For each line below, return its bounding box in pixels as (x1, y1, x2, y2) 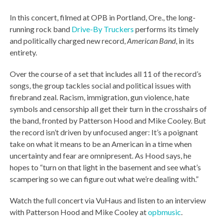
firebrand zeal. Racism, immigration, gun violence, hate (10, 92, 189, 102)
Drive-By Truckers (72, 24, 134, 34)
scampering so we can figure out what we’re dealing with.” (10, 174, 199, 184)
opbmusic (148, 207, 181, 217)
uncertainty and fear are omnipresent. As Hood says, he (10, 151, 191, 161)
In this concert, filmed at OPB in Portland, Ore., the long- (10, 13, 196, 22)
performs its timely (134, 24, 199, 34)
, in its (176, 36, 194, 46)
